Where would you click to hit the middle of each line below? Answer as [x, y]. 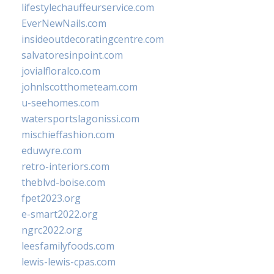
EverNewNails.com [64, 23]
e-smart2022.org [60, 214]
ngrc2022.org [52, 230]
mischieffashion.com [68, 135]
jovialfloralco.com [61, 71]
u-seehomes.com [60, 103]
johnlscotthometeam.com [80, 87]
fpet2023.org [51, 198]
